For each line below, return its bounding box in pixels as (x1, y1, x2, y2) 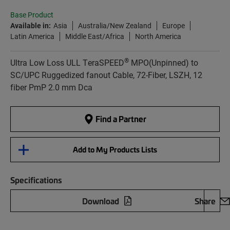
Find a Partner (94, 113, 146, 125)
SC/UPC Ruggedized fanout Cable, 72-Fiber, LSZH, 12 (10, 69, 202, 81)
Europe (162, 21, 185, 31)
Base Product (10, 10, 53, 20)
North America (135, 31, 181, 42)
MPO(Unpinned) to (129, 57, 198, 68)
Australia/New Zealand (78, 21, 151, 31)
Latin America (10, 31, 54, 42)
